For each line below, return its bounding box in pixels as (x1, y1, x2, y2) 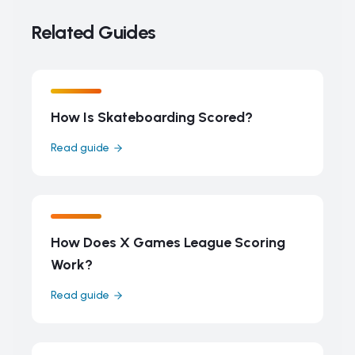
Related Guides (32, 21, 156, 44)
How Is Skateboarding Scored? (51, 109, 253, 126)
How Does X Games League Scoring (51, 234, 285, 251)
